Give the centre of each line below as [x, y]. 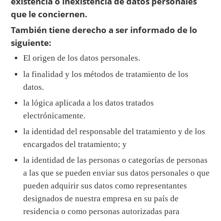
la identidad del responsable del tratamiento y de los [114, 132]
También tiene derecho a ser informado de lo [104, 30]
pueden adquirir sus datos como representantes [105, 186]
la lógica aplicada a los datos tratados [89, 103]
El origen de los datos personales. [82, 58]
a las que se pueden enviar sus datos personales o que [117, 173]
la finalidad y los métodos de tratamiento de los [106, 74]
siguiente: [31, 43]
